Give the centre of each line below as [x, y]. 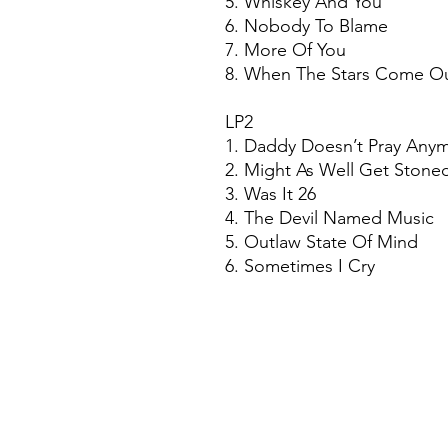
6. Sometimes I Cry [300, 266]
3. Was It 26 [273, 194]
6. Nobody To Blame [309, 26]
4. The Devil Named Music [329, 218]
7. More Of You [285, 50]
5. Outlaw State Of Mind [324, 242]
